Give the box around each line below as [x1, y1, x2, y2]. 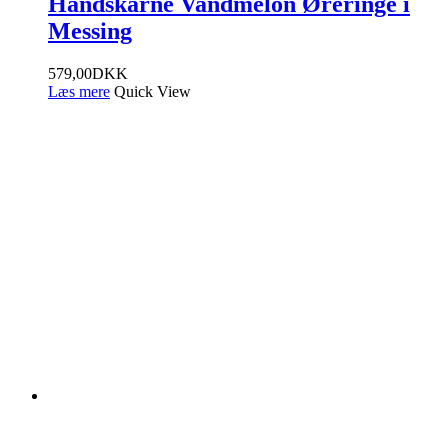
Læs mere [48, 83, 110, 101]
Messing [48, 18, 132, 45]
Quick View [114, 83, 191, 101]
